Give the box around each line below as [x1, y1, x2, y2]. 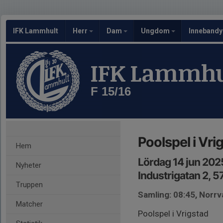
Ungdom [141, 27, 171, 35]
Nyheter [16, 161, 41, 170]
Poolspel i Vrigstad [138, 209, 209, 219]
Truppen [16, 180, 43, 189]
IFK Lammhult [13, 27, 58, 35]
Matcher [16, 200, 43, 209]
